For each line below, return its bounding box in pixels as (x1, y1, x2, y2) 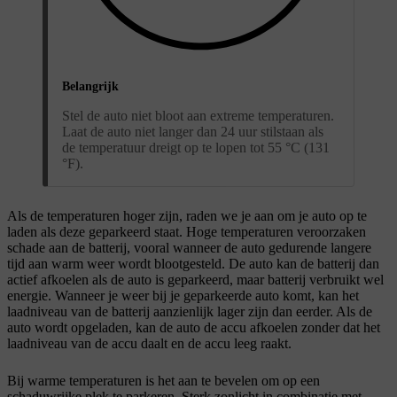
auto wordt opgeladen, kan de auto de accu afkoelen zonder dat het (7, 319, 380, 335)
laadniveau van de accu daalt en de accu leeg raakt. (7, 335, 292, 351)
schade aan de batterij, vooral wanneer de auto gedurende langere (7, 239, 371, 255)
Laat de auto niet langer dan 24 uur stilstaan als (62, 123, 323, 139)
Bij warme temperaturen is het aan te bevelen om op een (7, 372, 320, 388)
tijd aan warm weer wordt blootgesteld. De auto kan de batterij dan (7, 255, 379, 271)
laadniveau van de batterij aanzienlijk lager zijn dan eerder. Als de (7, 303, 372, 319)
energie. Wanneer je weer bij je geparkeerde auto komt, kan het (7, 287, 359, 303)
